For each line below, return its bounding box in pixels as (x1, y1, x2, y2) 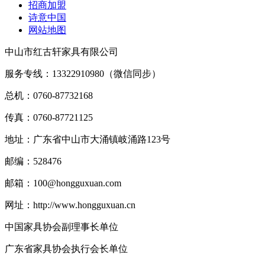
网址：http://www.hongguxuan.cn (5, 200, 135, 211)
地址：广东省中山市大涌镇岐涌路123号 (5, 134, 170, 145)
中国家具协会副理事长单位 (5, 222, 118, 232)
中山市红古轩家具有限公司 (5, 47, 118, 57)
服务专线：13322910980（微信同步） (5, 69, 161, 79)
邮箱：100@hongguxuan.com (5, 178, 121, 189)
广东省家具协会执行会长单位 (5, 244, 128, 254)
